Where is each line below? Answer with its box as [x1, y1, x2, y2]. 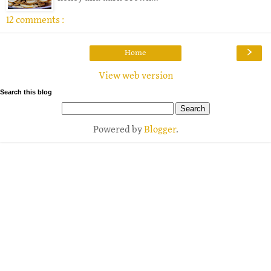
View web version [98, 71, 173, 82]
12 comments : [6, 15, 64, 26]
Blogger [143, 125, 176, 135]
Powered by [93, 125, 144, 135]
